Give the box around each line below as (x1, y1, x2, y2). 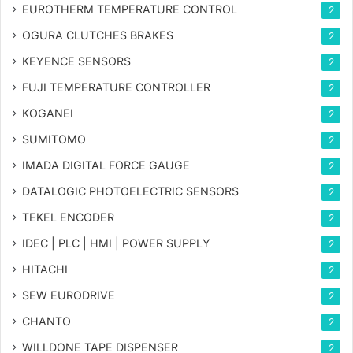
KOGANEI (22, 106, 73, 120)
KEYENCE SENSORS (22, 54, 131, 68)
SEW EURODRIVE (22, 288, 115, 302)
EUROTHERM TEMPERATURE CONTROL (22, 2, 237, 16)
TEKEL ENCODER (22, 210, 114, 224)
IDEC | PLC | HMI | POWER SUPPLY (22, 236, 210, 250)
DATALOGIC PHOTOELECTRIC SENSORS (22, 184, 239, 198)
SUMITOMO (22, 132, 86, 146)
